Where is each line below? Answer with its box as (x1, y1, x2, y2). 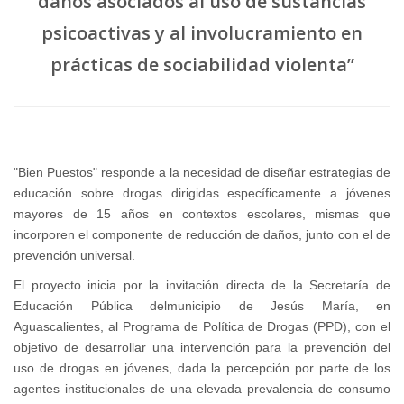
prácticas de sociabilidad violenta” (50, 52, 354, 78)
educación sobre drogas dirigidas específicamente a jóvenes (14, 186, 390, 201)
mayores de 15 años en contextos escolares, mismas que (14, 207, 390, 222)
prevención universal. (14, 248, 135, 263)
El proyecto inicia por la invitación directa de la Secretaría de (14, 278, 390, 293)
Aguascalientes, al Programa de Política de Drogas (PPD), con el (14, 319, 390, 335)
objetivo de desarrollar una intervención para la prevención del (14, 340, 390, 355)
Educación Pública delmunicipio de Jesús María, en (14, 298, 390, 314)
